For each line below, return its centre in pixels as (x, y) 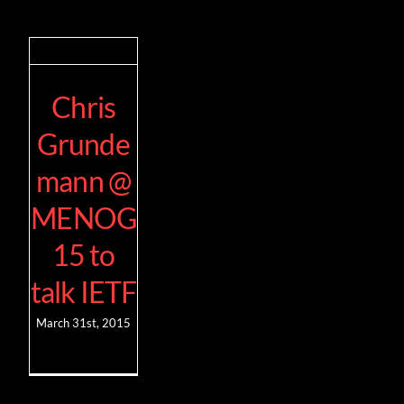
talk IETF (83, 291)
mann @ (83, 180)
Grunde (83, 143)
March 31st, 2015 (84, 322)
